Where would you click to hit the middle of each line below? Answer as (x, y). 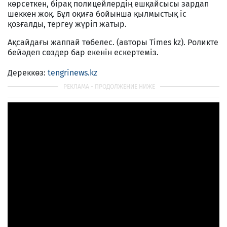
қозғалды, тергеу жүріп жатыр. (67, 24)
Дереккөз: (28, 72)
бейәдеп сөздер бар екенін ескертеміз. (84, 52)
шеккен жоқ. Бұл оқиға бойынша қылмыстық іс (97, 14)
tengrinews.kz (72, 72)
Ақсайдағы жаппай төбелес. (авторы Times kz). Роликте (113, 42)
